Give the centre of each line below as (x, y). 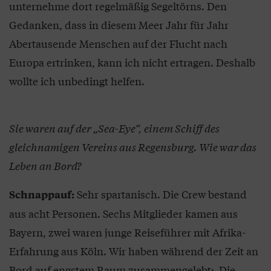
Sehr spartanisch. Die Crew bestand (161, 194)
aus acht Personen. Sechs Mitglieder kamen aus (123, 213)
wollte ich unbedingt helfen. (77, 81)
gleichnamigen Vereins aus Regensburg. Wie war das (133, 147)
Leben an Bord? (45, 165)
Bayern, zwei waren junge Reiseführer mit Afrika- (127, 232)
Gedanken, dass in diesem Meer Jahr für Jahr (119, 24)
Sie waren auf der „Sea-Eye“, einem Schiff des (114, 128)
